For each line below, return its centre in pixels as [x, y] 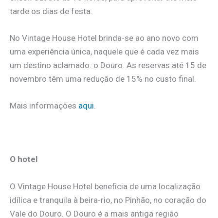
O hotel [24, 159]
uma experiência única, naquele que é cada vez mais [104, 51]
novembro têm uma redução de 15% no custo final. [103, 79]
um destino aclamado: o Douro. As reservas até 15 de [108, 65]
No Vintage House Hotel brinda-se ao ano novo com [104, 38]
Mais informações [44, 105]
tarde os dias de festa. [51, 11]
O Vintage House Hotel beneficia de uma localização [105, 186]
